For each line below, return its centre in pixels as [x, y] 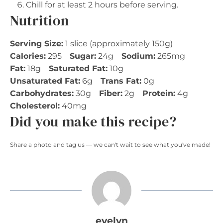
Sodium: [138, 56]
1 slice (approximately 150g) [119, 43]
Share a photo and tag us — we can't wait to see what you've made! [110, 144]
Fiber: [111, 93]
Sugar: [83, 56]
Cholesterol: [35, 106]
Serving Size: [37, 43]
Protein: [159, 93]
